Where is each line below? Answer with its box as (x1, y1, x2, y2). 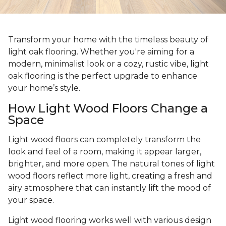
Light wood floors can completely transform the (8, 135, 201, 145)
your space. (8, 195, 56, 205)
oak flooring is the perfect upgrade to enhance (8, 71, 197, 81)
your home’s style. (8, 83, 80, 93)
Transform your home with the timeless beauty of (8, 35, 208, 45)
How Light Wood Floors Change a (8, 101, 208, 116)
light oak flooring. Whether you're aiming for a (8, 47, 194, 57)
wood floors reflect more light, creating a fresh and (8, 171, 212, 181)
